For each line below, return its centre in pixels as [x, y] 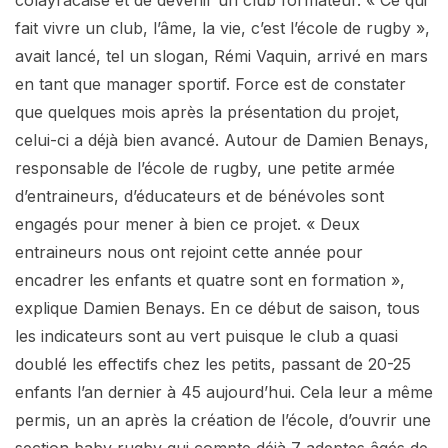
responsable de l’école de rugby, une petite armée [205, 167]
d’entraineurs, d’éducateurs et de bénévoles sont [199, 195]
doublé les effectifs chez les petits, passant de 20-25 [213, 363]
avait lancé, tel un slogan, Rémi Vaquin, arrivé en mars [221, 55]
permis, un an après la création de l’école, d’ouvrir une [223, 419]
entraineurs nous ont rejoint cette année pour [189, 251]
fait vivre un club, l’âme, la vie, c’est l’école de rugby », [222, 27]
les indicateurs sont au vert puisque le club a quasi [206, 335]
